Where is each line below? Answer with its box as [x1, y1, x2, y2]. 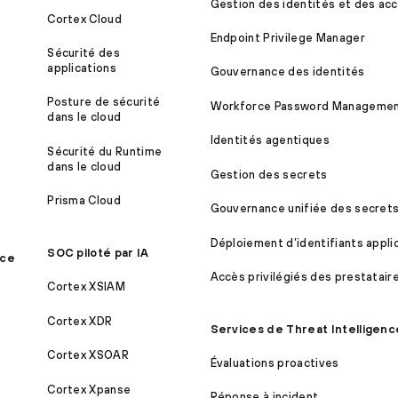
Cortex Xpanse [47, 382, 131, 396]
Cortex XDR [47, 314, 113, 328]
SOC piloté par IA [47, 245, 149, 259]
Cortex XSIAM [47, 280, 126, 294]
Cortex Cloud [47, 12, 123, 26]
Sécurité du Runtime [47, 144, 163, 158]
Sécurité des [47, 46, 121, 60]
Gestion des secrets [210, 167, 328, 181]
